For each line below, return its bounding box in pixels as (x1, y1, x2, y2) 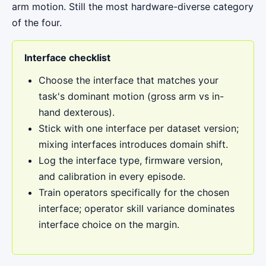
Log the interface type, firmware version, (39, 154, 223, 166)
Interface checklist (24, 52, 110, 64)
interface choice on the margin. (39, 218, 179, 230)
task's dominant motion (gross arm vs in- (39, 90, 224, 102)
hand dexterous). (39, 106, 115, 118)
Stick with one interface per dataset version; (39, 122, 239, 134)
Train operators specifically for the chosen (39, 186, 229, 198)
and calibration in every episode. (39, 170, 185, 182)
